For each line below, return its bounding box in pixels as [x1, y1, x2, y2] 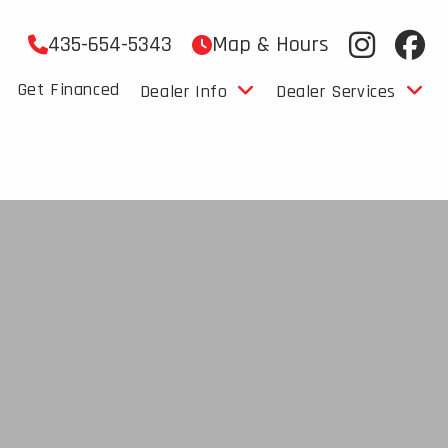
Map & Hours [211, 31, 329, 59]
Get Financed [17, 78, 120, 101]
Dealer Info [139, 80, 228, 103]
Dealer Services [275, 80, 396, 103]
